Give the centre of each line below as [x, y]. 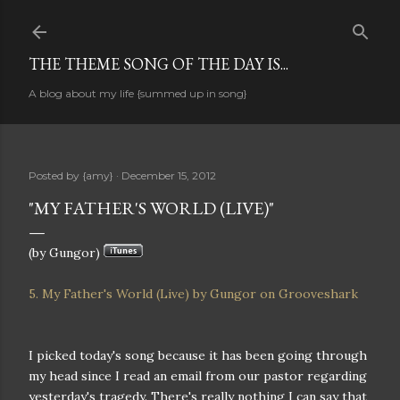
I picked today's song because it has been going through [198, 355]
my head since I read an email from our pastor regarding [198, 376]
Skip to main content [200, 22]
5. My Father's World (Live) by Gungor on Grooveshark [193, 294]
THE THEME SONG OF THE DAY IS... [158, 64]
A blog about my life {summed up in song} [138, 93]
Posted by [55, 175]
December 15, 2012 [169, 175]
